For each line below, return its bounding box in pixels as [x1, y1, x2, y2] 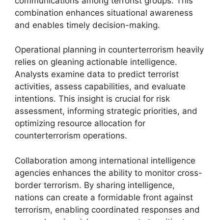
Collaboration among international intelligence [15, 155, 195, 165]
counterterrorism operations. [15, 131, 127, 140]
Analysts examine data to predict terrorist [15, 69, 179, 79]
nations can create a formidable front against [15, 192, 193, 202]
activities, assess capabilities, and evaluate [15, 82, 186, 91]
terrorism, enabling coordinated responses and [15, 204, 200, 215]
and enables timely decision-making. [15, 20, 160, 30]
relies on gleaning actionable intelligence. [15, 57, 177, 67]
